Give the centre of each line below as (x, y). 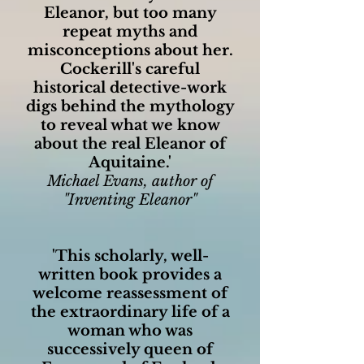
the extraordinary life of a (130, 312)
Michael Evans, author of (130, 181)
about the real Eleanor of (130, 144)
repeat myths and (130, 32)
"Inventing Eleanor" (130, 200)
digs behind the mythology (130, 106)
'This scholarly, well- (130, 256)
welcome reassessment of (130, 293)
